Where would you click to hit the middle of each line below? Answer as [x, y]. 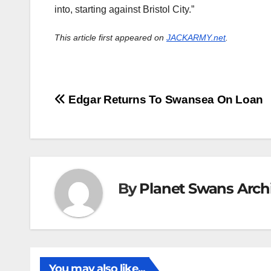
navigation [103, 129]
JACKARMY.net [196, 38]
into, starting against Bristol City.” [124, 10]
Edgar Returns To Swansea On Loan [164, 100]
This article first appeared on [110, 38]
